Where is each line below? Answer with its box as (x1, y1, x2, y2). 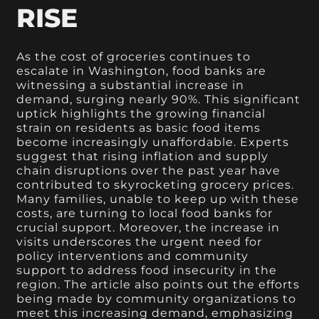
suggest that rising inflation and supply (16, 149, 269, 163)
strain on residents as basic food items (16, 120, 261, 135)
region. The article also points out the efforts (16, 277, 300, 291)
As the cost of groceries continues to (16, 49, 251, 63)
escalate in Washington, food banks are (16, 63, 267, 78)
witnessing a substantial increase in (16, 78, 245, 92)
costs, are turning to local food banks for (16, 206, 273, 220)
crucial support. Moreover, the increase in (16, 220, 281, 234)
